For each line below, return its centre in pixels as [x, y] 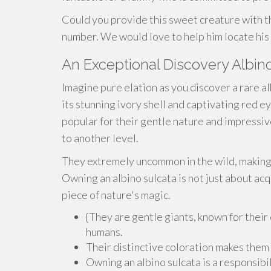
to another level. [100, 138]
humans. [104, 232]
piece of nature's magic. [116, 195]
